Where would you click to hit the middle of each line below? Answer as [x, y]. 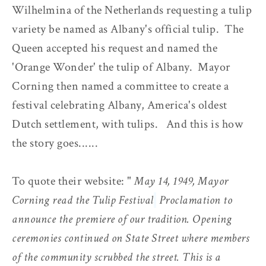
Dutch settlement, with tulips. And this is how [127, 124]
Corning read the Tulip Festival [83, 200]
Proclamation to [195, 200]
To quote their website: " [73, 181]
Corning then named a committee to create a [120, 86]
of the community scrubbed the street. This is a [116, 257]
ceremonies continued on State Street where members [131, 238]
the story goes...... [55, 143]
